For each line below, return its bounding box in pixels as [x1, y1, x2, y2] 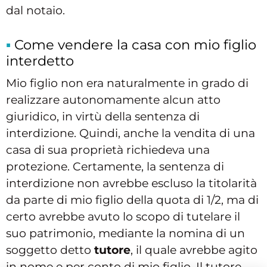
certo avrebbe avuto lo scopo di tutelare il [6, 210, 240, 224]
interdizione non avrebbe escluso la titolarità [6, 176, 257, 191]
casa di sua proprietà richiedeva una [6, 143, 210, 157]
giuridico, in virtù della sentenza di [6, 110, 200, 124]
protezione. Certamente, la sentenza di [6, 160, 224, 174]
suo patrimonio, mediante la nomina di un [6, 226, 245, 241]
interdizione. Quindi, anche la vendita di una [6, 126, 255, 141]
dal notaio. [6, 4, 65, 18]
